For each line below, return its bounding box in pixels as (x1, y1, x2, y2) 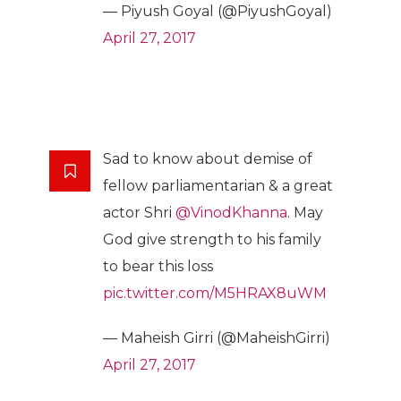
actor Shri (103, 204, 175, 222)
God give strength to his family (103, 231, 321, 249)
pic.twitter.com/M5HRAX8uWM (103, 285, 327, 303)
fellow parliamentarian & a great (103, 177, 333, 195)
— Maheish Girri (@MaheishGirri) (103, 329, 330, 347)
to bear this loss (103, 258, 213, 276)
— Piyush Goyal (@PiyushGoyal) (103, 3, 332, 21)
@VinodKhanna (175, 204, 287, 222)
